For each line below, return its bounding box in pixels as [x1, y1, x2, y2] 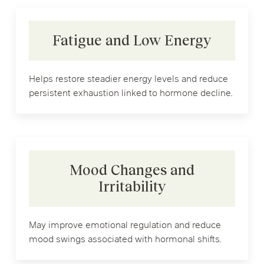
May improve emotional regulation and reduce [28, 219, 221, 232]
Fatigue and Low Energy [52, 32, 212, 48]
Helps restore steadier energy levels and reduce [28, 72, 228, 86]
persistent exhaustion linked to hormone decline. [28, 87, 233, 100]
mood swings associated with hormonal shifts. [28, 233, 222, 246]
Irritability [98, 178, 166, 194]
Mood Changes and [69, 161, 194, 178]
